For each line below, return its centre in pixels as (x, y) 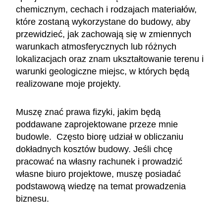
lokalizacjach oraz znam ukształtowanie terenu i (110, 59)
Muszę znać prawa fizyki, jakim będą (88, 112)
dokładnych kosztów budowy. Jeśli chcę (94, 149)
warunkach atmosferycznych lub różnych (96, 46)
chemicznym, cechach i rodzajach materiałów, (106, 9)
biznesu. (32, 198)
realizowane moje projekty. (70, 83)
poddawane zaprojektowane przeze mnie (97, 124)
